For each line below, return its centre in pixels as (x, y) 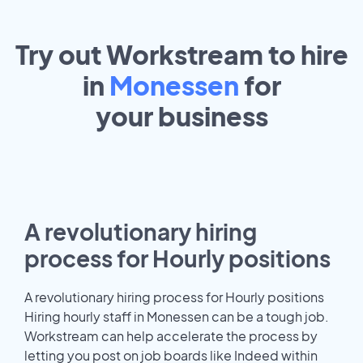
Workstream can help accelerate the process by (171, 335)
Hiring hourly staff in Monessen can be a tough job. (177, 316)
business (213, 116)
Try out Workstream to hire (181, 55)
